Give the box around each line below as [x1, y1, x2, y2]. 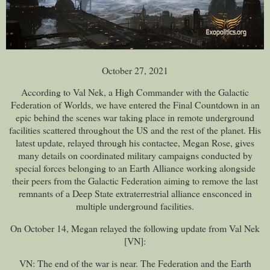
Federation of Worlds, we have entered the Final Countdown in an [10, 98, 260, 111]
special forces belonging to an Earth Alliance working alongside [14, 162, 256, 175]
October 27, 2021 [102, 63, 168, 77]
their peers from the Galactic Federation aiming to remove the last [12, 174, 258, 187]
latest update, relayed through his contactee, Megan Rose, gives [16, 136, 254, 149]
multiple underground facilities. [76, 199, 194, 213]
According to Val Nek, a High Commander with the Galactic [21, 86, 249, 99]
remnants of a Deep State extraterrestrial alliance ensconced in [18, 187, 252, 200]
